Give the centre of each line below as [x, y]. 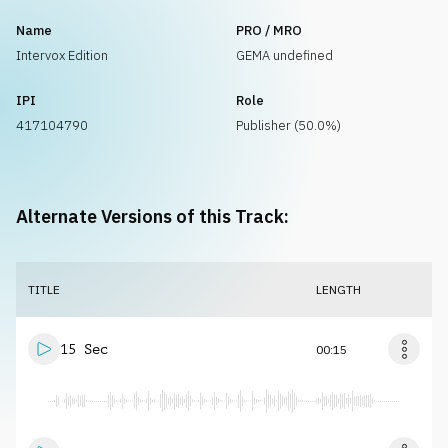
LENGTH [338, 289]
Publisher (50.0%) [288, 125]
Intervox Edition [62, 55]
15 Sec [84, 349]
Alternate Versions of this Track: [152, 216]
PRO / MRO [269, 30]
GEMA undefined [284, 55]
